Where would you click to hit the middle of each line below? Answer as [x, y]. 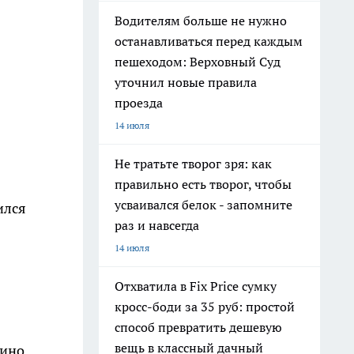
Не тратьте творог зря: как [193, 164]
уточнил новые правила [186, 82]
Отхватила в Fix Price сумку [196, 286]
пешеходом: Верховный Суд [198, 62]
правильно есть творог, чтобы [203, 184]
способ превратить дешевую [198, 327]
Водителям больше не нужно [201, 21]
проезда [139, 103]
